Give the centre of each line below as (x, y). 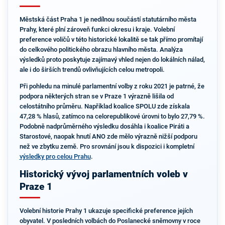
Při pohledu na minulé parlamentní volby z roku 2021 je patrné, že (112, 86)
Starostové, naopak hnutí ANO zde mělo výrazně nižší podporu (108, 136)
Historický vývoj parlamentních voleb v (103, 174)
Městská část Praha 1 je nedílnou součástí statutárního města (108, 20)
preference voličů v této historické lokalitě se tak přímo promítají (111, 40)
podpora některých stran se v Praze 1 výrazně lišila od (96, 96)
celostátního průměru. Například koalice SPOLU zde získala (104, 106)
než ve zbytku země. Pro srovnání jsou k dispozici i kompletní (107, 146)
